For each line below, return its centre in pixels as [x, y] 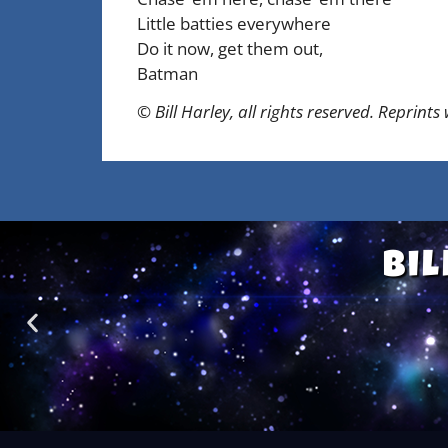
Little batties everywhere [234, 24]
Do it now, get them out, [230, 49]
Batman [167, 74]
